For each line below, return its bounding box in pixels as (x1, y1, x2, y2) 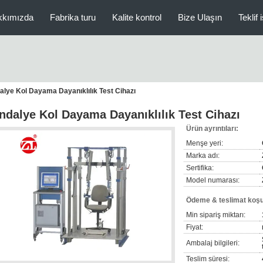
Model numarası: (186, 176, 240, 184)
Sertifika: (186, 164, 214, 172)
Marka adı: (186, 151, 220, 160)
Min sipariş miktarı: (186, 211, 245, 219)
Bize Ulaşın (178, 12, 222, 22)
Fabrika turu (50, 12, 96, 22)
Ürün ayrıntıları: (186, 124, 238, 133)
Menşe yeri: (186, 139, 223, 147)
